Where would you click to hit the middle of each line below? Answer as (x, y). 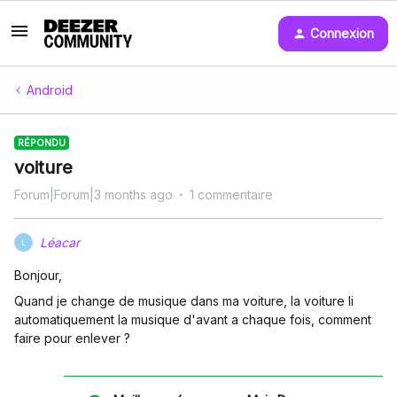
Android (50, 90)
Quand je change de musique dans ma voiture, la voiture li (184, 301)
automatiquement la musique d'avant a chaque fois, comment (193, 319)
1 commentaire (231, 195)
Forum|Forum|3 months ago (93, 195)
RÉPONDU (42, 143)
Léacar (60, 242)
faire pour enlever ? (74, 338)
